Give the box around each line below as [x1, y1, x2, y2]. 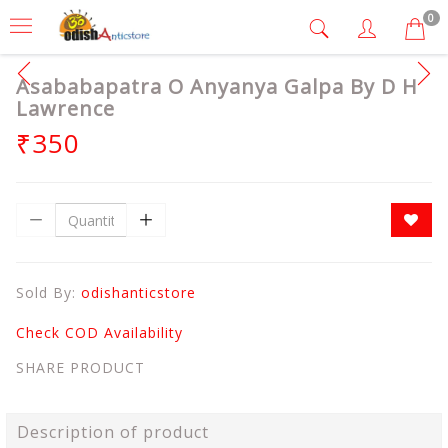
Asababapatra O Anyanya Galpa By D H [16, 73, 418, 100]
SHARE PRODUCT [16, 358, 145, 377]
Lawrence [16, 95, 115, 122]
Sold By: [16, 283, 81, 302]
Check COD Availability [16, 323, 183, 342]
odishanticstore [81, 283, 196, 302]
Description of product [17, 421, 209, 443]
